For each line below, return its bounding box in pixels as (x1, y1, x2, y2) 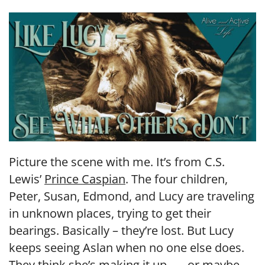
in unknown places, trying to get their (9, 205, 211, 222)
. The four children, (125, 171, 228, 188)
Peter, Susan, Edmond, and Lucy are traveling (9, 188, 254, 205)
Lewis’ (9, 171, 44, 188)
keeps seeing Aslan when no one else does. (9, 240, 244, 256)
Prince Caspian (44, 171, 125, 188)
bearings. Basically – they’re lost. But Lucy (9, 222, 234, 239)
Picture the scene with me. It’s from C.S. (9, 154, 225, 170)
